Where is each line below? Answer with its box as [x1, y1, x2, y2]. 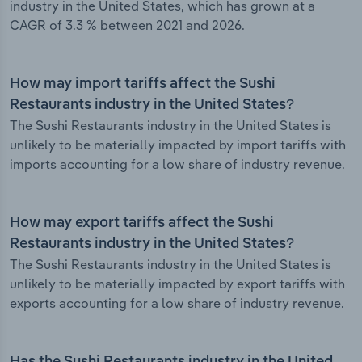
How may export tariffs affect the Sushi [10, 216, 274, 231]
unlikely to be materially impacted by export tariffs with [10, 276, 345, 293]
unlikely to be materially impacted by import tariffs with [10, 137, 346, 154]
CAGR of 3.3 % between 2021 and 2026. [10, 17, 245, 34]
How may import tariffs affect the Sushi [10, 77, 276, 92]
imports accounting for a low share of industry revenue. [10, 156, 345, 173]
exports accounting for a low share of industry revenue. [10, 295, 344, 312]
